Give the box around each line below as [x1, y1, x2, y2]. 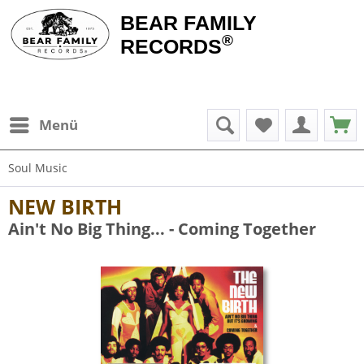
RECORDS [119, 35, 222, 58]
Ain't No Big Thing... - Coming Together [8, 218, 316, 240]
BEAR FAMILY [119, 11, 257, 34]
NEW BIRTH [8, 193, 122, 220]
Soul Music [8, 160, 67, 175]
